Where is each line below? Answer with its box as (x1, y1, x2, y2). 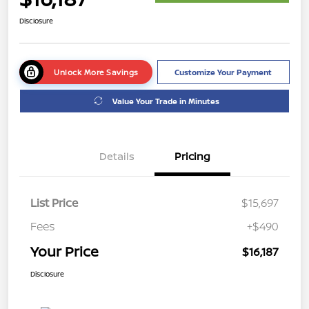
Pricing (175, 148, 210, 163)
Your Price (30, 241, 99, 261)
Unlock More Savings (54, 66, 139, 77)
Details (99, 148, 134, 163)
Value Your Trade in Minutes (112, 95, 219, 106)
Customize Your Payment (175, 66, 272, 77)
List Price (30, 195, 78, 210)
